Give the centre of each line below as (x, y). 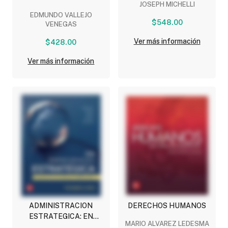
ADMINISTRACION (61, 205)
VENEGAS (61, 24)
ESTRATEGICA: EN (61, 216)
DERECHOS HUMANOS (167, 205)
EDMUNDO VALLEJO (61, 15)
